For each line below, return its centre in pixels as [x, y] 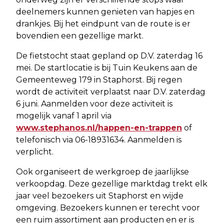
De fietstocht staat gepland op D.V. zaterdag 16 [109, 55]
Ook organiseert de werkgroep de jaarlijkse [102, 171]
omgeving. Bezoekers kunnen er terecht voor [108, 207]
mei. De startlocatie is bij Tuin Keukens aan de [107, 67]
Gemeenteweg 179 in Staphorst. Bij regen [99, 79]
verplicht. [35, 151]
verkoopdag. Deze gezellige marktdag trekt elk [112, 183]
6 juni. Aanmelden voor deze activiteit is [94, 103]
